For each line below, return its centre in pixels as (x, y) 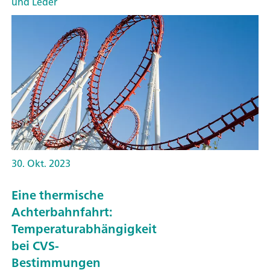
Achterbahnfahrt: (62, 212)
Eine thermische (58, 195)
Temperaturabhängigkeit (84, 228)
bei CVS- (35, 245)
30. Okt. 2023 (41, 164)
